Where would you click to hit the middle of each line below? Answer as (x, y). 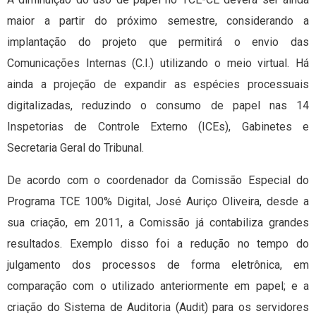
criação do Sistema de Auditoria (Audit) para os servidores (158, 308)
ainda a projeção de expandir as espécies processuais (158, 85)
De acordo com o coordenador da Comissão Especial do (158, 181)
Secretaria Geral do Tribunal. (75, 148)
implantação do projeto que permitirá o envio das (158, 42)
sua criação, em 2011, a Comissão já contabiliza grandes (158, 223)
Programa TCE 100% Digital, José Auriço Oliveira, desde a (158, 202)
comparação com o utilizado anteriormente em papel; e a (158, 286)
